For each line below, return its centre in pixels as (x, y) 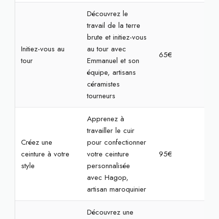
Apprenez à (105, 119)
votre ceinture (108, 154)
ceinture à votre (45, 154)
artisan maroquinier (116, 189)
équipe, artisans (111, 72)
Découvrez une (110, 212)
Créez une (36, 142)
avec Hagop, (108, 177)
